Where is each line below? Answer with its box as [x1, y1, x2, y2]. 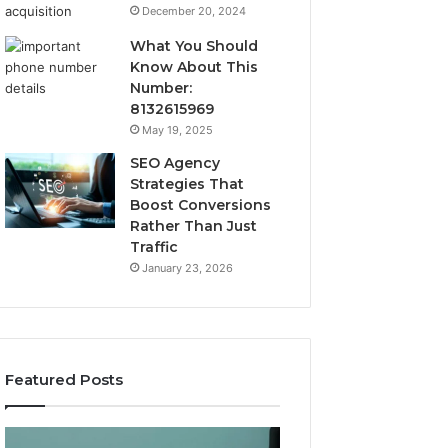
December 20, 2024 [142, 4, 247, 18]
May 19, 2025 [142, 123, 214, 137]
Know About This [130, 58, 259, 76]
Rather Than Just [130, 217, 258, 235]
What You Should [130, 37, 259, 55]
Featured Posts [5, 370, 124, 389]
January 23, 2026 [142, 261, 234, 275]
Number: [130, 79, 193, 97]
